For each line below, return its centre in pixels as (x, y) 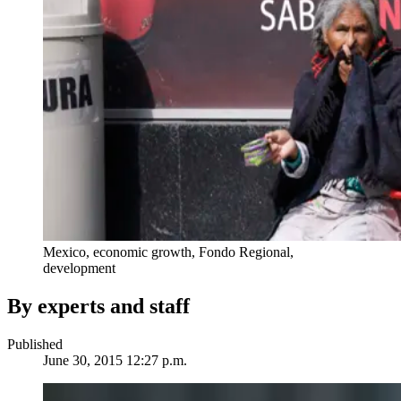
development (79, 269)
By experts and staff (98, 307)
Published (35, 345)
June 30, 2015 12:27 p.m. (115, 361)
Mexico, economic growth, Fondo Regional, (168, 252)
